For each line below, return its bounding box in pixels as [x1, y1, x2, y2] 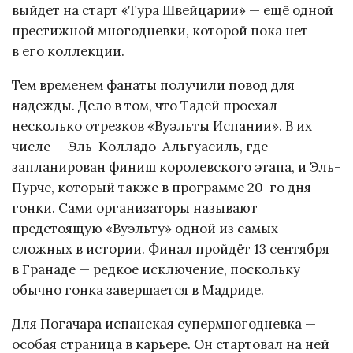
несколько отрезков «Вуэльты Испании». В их [12, 117, 312, 135]
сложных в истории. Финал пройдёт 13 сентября [12, 240, 329, 258]
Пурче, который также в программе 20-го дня [12, 179, 311, 196]
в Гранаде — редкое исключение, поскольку [12, 261, 300, 278]
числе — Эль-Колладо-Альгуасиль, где [12, 138, 268, 155]
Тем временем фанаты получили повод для [12, 76, 295, 94]
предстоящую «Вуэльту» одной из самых [12, 220, 278, 237]
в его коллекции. [12, 43, 124, 61]
